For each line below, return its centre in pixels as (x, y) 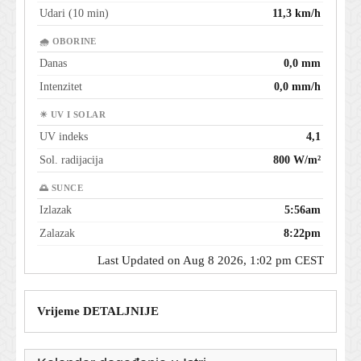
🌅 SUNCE (61, 189)
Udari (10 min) (74, 14)
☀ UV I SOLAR (73, 115)
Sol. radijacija (71, 160)
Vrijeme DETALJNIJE (98, 311)
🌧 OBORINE (68, 42)
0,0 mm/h (297, 87)
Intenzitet (61, 87)
